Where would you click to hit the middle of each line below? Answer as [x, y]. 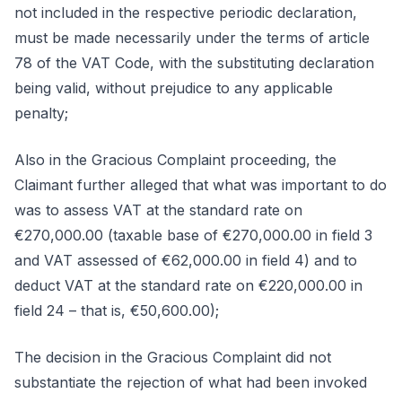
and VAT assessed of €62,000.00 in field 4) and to [186, 260]
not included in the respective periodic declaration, [186, 13]
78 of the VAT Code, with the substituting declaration [194, 63]
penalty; [41, 113]
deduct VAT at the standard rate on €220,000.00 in [188, 285]
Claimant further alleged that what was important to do [201, 185]
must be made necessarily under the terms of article [192, 38]
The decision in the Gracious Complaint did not [173, 357]
